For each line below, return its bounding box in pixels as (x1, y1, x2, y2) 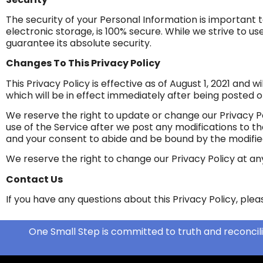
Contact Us (6, 172, 63, 186)
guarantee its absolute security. (6, 36, 151, 50)
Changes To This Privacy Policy (6, 56, 160, 70)
